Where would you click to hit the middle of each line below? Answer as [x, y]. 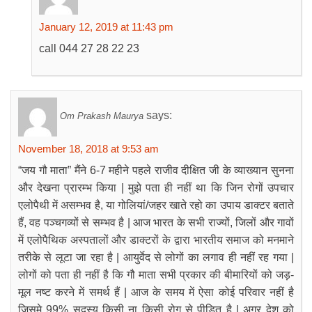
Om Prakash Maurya [102, 116]
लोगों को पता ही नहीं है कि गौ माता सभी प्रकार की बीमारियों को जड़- [156, 275]
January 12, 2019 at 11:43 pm [106, 27]
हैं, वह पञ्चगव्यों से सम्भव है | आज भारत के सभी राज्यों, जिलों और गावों [156, 223]
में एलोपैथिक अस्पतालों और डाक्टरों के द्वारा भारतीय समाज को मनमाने [156, 240]
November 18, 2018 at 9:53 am [88, 149]
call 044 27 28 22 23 [89, 48]
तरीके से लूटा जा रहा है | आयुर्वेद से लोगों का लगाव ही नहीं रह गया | [156, 257]
